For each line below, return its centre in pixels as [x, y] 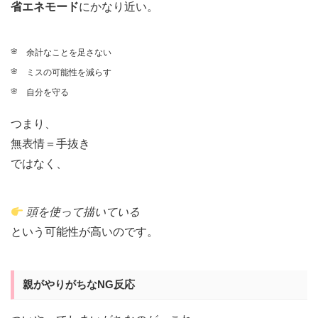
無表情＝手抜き [50, 144]
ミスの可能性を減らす [68, 73]
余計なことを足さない [68, 53]
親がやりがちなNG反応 [79, 285]
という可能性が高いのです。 [84, 232]
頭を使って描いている [83, 212]
